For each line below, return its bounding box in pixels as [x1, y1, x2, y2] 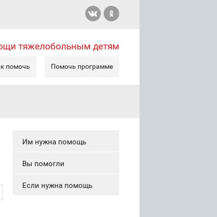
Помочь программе [51, 62, 113, 70]
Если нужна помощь [22, 181, 93, 190]
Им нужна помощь [22, 138, 86, 146]
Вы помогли [22, 159, 64, 168]
